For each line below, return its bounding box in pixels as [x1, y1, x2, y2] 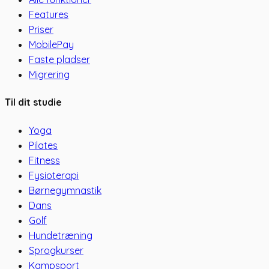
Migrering [29, 68, 70, 80]
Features [29, 8, 68, 20]
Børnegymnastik [29, 184, 101, 196]
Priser [29, 23, 53, 35]
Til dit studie [5, 96, 62, 109]
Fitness [29, 154, 60, 166]
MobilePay [29, 38, 74, 50]
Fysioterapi [29, 169, 79, 181]
